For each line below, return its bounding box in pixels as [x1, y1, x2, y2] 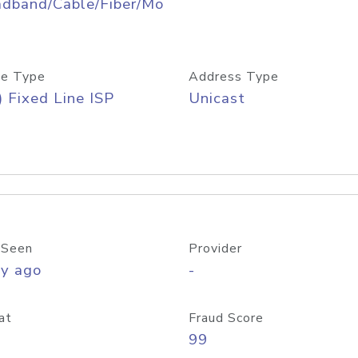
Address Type [189, 68, 279, 86]
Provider [189, 240, 242, 257]
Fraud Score [189, 309, 264, 327]
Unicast [189, 88, 245, 109]
